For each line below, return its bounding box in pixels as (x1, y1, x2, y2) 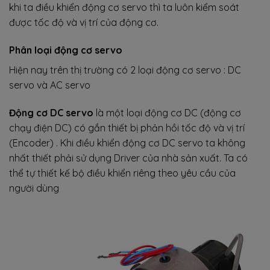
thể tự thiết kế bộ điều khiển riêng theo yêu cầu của (9, 167, 236, 180)
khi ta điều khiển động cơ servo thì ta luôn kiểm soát (9, 1, 239, 14)
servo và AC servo (9, 79, 90, 92)
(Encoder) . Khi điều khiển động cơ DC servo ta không (9, 137, 245, 149)
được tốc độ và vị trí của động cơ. (9, 16, 159, 29)
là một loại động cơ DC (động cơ (93, 107, 241, 119)
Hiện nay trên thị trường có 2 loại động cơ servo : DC (9, 64, 241, 77)
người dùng (9, 182, 59, 195)
